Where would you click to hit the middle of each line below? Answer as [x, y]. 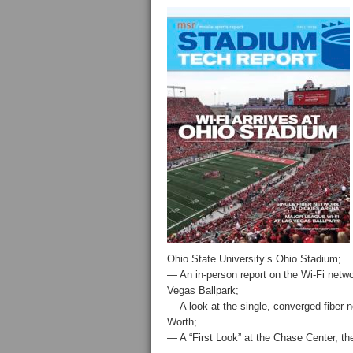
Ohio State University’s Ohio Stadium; [254, 259]
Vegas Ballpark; [203, 290]
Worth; [182, 322]
